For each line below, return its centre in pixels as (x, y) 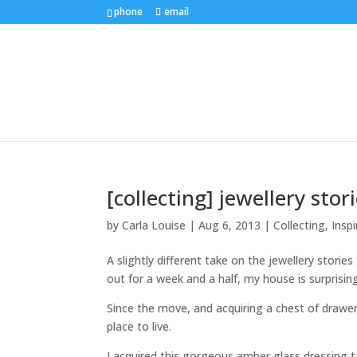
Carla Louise (154, 225)
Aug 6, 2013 (230, 225)
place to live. (139, 326)
